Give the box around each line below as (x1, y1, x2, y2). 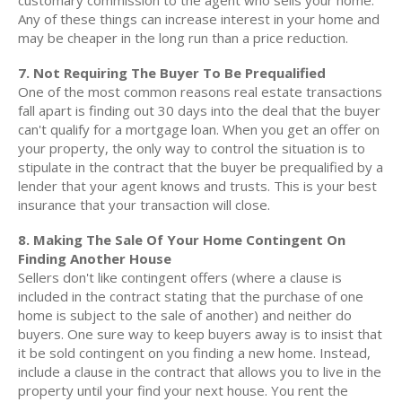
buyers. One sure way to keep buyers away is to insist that (18, 325, 382, 343)
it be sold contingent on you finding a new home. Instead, (18, 344, 371, 362)
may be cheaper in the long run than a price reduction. (18, 29, 348, 47)
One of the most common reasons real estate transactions (18, 83, 382, 100)
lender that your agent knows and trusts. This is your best (18, 177, 377, 195)
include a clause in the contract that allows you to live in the (18, 363, 381, 380)
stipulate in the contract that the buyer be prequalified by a (18, 158, 383, 176)
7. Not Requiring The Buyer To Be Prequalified (18, 64, 326, 82)
